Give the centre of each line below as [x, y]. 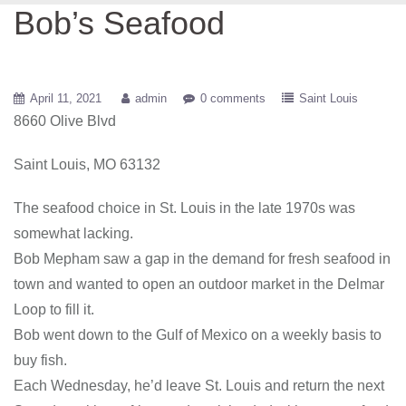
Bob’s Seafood [119, 23]
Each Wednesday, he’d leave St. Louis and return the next [199, 386]
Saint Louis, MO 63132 [87, 164]
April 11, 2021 [66, 98]
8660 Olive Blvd [65, 121]
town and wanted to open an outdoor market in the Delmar [199, 284]
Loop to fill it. [54, 309]
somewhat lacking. [73, 233]
